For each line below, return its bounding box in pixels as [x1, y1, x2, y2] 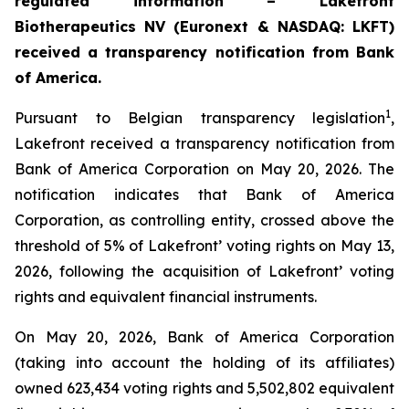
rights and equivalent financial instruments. [15, 288, 317, 306]
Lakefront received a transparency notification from [15, 134, 394, 152]
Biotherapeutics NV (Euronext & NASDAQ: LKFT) [15, 17, 394, 36]
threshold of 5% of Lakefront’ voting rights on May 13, [15, 236, 394, 255]
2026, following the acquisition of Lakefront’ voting [15, 262, 394, 280]
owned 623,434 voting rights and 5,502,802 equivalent [15, 379, 394, 397]
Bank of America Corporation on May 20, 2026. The [15, 160, 394, 178]
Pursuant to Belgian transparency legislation [15, 109, 385, 127]
